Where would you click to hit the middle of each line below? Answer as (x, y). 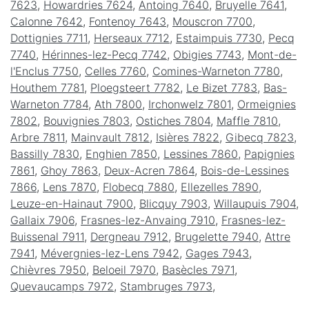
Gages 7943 (217, 253)
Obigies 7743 (207, 54)
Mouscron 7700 (212, 21)
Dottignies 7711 (49, 38)
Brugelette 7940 (217, 236)
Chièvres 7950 (48, 269)
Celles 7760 (116, 71)
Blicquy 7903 (173, 203)
